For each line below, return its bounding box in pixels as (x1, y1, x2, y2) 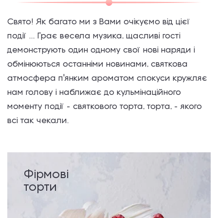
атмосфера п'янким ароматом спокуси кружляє (7, 74, 207, 83)
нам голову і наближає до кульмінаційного (7, 89, 181, 97)
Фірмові (24, 169, 69, 181)
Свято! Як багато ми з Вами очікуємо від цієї (7, 18, 190, 26)
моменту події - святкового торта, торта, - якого (7, 103, 202, 111)
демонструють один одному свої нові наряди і (7, 46, 195, 54)
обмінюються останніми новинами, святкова (7, 60, 188, 69)
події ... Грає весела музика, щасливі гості (7, 32, 181, 40)
